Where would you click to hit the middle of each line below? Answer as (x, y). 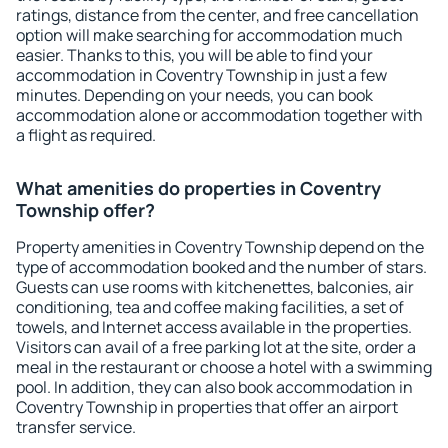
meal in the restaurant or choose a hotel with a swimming (224, 367)
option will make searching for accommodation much (209, 35)
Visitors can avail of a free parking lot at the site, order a (216, 347)
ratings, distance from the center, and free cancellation (217, 15)
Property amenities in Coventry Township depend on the (220, 247)
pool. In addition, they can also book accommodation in (214, 387)
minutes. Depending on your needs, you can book (194, 95)
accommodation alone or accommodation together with (219, 115)
